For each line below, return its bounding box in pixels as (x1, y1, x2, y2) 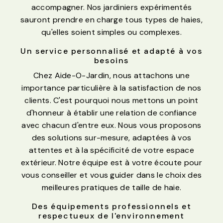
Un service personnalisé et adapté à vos (20, 46, 203, 57)
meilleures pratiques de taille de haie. (41, 182, 182, 193)
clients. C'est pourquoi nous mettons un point (24, 95, 199, 106)
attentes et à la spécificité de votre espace (28, 145, 195, 156)
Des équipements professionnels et (31, 201, 192, 212)
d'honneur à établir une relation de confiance (26, 108, 197, 118)
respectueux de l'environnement (38, 211, 185, 222)
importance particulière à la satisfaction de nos (21, 83, 202, 94)
